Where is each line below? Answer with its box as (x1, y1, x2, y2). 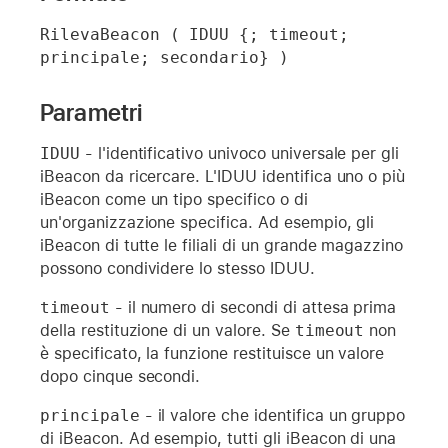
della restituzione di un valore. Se (40, 320, 295, 340)
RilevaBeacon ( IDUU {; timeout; (40, 24, 349, 44)
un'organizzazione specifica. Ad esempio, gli (40, 212, 375, 232)
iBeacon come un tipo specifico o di (40, 189, 308, 209)
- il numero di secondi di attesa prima (109, 297, 397, 317)
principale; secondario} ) (40, 47, 290, 67)
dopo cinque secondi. (40, 366, 201, 386)
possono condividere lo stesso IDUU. (40, 258, 315, 278)
